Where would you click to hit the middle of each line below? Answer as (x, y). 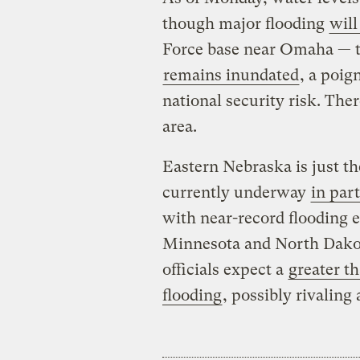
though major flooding (245, 24)
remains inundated (231, 76)
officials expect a (225, 270)
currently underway (236, 193)
